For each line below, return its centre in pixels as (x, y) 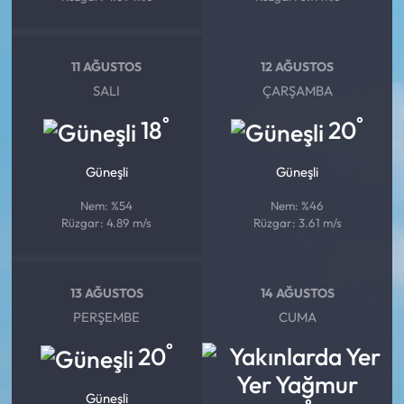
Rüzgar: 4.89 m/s (107, 223)
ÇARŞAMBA (297, 91)
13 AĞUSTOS (106, 293)
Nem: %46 (298, 206)
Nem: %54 (107, 206)
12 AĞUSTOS (298, 66)
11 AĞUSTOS (107, 66)
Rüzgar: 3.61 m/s (297, 223)
